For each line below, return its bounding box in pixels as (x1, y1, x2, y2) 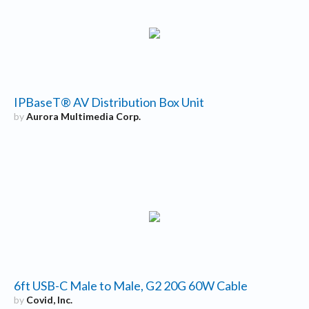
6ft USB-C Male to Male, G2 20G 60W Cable (13, 278, 248, 294)
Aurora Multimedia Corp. (26, 110, 141, 123)
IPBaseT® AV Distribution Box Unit (13, 94, 204, 110)
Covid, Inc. (26, 294, 72, 306)
